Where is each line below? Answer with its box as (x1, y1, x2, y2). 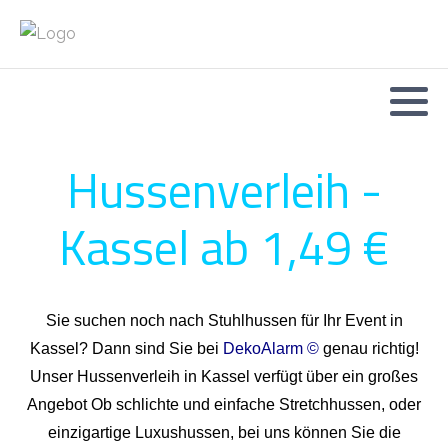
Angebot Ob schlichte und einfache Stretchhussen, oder (27, 395, 421, 413)
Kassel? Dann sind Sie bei (29, 339, 223, 357)
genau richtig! (318, 339, 419, 357)
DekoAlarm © (222, 339, 319, 357)
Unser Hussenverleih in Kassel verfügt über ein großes (30, 367, 418, 385)
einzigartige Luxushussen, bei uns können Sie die (47, 423, 401, 441)
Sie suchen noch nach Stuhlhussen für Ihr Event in (45, 311, 403, 329)
